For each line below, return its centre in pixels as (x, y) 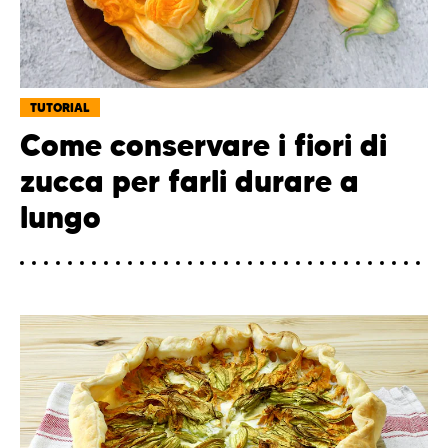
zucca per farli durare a (189, 181)
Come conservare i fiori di (203, 145)
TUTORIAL (60, 107)
